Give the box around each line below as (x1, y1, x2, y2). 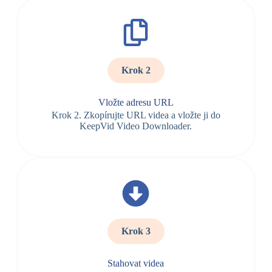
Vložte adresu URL (98, 97, 174, 107)
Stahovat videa (107, 258, 165, 268)
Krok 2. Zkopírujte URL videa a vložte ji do (51, 110, 220, 120)
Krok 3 (121, 226, 151, 236)
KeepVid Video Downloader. (80, 121, 192, 131)
